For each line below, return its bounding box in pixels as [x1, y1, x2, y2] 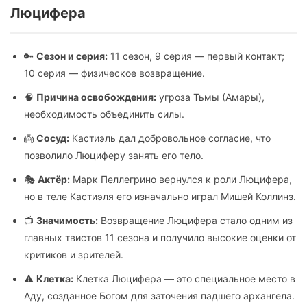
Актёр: [38, 173, 70, 185]
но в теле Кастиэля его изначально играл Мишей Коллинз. [24, 191, 296, 202]
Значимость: [36, 214, 98, 226]
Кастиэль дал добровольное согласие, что [69, 132, 271, 144]
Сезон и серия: [36, 50, 108, 62]
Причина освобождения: [36, 91, 156, 103]
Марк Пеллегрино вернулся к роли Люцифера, [70, 173, 292, 185]
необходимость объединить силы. [24, 108, 184, 120]
